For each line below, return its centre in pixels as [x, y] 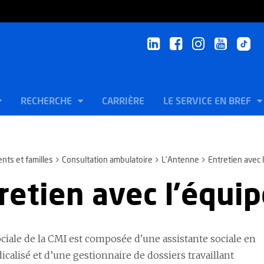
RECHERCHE [47, 101]
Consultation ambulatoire [107, 160]
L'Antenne [180, 160]
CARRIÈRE [123, 101]
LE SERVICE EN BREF [208, 101]
